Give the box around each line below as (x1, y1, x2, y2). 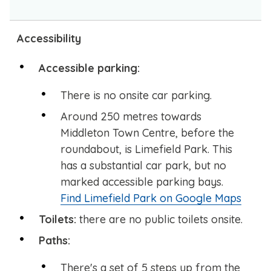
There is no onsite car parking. (60, 88, 212, 103)
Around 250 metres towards (60, 109, 201, 124)
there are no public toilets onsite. (79, 212, 243, 227)
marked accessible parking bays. (60, 175, 223, 189)
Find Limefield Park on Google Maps (60, 191, 241, 206)
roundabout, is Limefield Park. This (60, 142, 232, 157)
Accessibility (17, 31, 81, 46)
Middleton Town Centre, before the (60, 126, 234, 140)
